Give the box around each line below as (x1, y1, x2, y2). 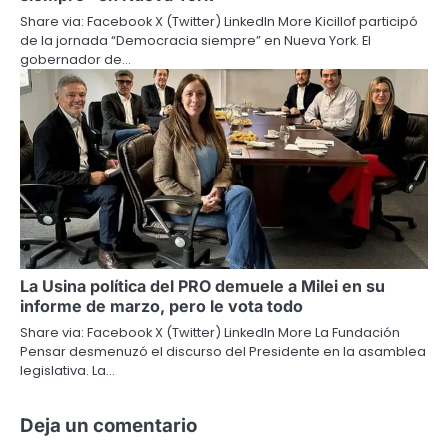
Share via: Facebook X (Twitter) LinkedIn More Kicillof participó (20, 11, 418, 31)
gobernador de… (20, 49, 131, 69)
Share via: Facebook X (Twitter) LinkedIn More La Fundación (20, 322, 400, 342)
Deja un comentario (20, 413, 197, 437)
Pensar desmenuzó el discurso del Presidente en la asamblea (20, 341, 426, 361)
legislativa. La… (20, 360, 115, 380)
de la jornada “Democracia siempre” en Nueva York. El (20, 30, 371, 50)
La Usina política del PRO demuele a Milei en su (20, 275, 385, 296)
